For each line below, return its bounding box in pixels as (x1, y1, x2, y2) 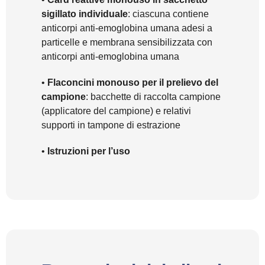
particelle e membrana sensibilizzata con (41, 37, 212, 48)
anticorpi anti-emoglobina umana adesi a (41, 23, 212, 34)
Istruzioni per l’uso (47, 146, 130, 157)
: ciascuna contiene (128, 9, 209, 20)
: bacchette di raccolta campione (86, 92, 221, 102)
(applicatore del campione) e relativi (41, 106, 191, 117)
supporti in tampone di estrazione (41, 120, 180, 131)
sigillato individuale (41, 9, 128, 20)
